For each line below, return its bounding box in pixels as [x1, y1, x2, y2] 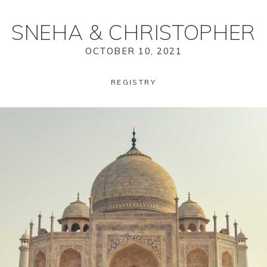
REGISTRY [110, 77, 157, 86]
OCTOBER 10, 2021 [85, 45, 182, 57]
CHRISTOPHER [103, 19, 256, 45]
